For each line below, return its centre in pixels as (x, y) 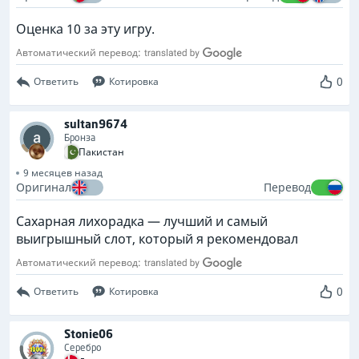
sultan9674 (96, 124)
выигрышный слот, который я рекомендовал (157, 239)
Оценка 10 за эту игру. (85, 29)
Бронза (80, 137)
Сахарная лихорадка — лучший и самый (142, 221)
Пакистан (101, 152)
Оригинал (44, 187)
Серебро (83, 347)
